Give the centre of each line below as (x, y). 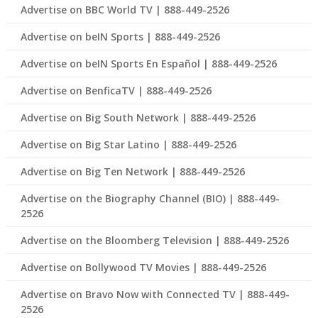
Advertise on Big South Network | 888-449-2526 (138, 118)
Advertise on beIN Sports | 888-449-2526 (120, 37)
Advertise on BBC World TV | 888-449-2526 (125, 10)
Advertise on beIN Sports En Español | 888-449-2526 (148, 64)
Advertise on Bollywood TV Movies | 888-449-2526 (143, 268)
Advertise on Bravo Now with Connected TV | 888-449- (155, 295)
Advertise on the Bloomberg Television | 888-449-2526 (154, 241)
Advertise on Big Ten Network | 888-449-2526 (132, 172)
